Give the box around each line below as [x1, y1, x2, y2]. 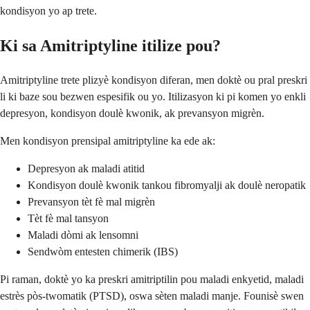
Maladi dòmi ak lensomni [28, 228, 138, 241]
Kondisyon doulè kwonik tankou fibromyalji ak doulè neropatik [28, 179, 306, 191]
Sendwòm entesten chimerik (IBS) [28, 245, 178, 257]
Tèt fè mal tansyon [28, 212, 109, 224]
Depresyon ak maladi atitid [28, 162, 145, 174]
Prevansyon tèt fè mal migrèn [28, 195, 155, 208]
